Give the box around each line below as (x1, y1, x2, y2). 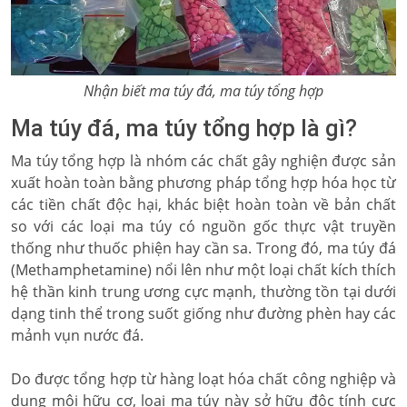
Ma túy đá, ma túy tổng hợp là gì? (11, 115, 357, 142)
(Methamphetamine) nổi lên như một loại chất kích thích (11, 260, 396, 280)
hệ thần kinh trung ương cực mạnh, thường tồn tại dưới (11, 282, 396, 302)
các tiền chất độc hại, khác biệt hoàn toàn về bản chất (11, 194, 396, 214)
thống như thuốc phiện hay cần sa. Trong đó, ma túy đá (11, 238, 396, 258)
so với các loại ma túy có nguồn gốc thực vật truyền (11, 216, 396, 236)
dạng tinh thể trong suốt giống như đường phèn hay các (11, 303, 396, 323)
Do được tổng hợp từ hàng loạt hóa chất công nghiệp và (11, 369, 396, 389)
